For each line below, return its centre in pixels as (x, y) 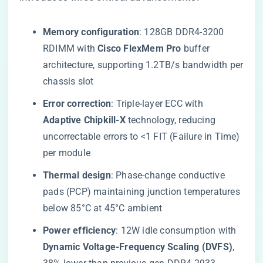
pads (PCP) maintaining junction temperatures (141, 192)
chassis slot (68, 81)
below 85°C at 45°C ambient (103, 208)
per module (67, 153)
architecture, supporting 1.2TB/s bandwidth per (143, 65)
